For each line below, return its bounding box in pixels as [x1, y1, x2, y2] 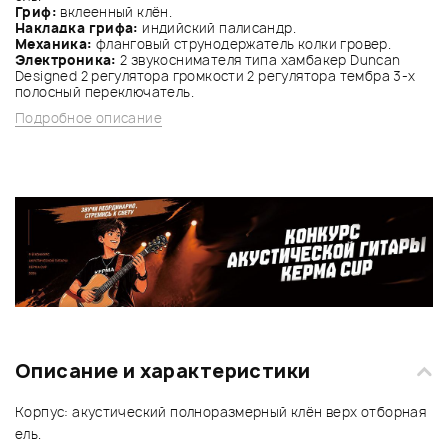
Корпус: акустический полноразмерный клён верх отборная [15, 403, 427, 422]
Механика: [15, 34, 93, 53]
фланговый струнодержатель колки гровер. [92, 34, 392, 53]
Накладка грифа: [15, 18, 139, 37]
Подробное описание [15, 108, 163, 127]
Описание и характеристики [15, 358, 311, 385]
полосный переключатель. [15, 82, 194, 101]
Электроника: [15, 50, 117, 69]
